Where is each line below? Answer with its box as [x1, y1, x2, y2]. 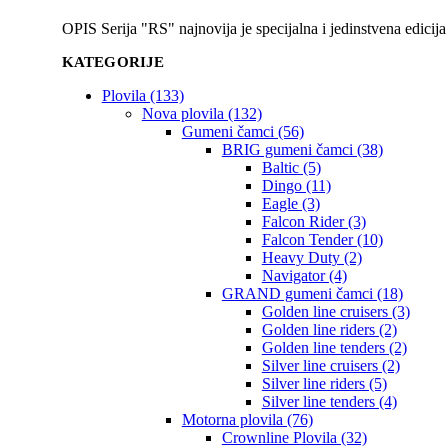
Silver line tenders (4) [261, 393, 397, 411]
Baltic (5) [261, 159, 321, 177]
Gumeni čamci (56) [181, 123, 304, 141]
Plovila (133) [101, 87, 184, 105]
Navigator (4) [261, 267, 347, 285]
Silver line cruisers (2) [261, 357, 400, 375]
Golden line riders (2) [261, 321, 397, 339]
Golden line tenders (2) [261, 339, 407, 357]
